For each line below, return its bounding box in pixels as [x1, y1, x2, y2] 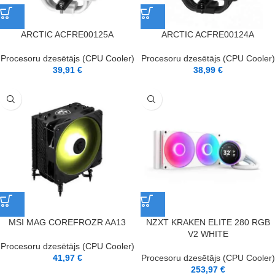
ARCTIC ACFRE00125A [21, 29, 114, 39]
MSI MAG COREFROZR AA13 [9, 217, 126, 227]
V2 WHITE [187, 229, 228, 239]
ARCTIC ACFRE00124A [161, 29, 254, 39]
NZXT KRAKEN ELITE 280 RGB [145, 217, 270, 227]
